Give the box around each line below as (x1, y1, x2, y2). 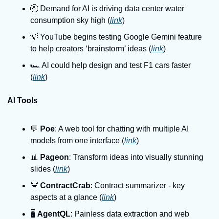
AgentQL (37, 210, 70, 218)
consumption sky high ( (30, 16, 110, 24)
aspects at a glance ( (30, 193, 102, 201)
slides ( (30, 165, 55, 173)
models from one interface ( (30, 136, 124, 145)
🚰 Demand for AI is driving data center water (30, 4, 184, 13)
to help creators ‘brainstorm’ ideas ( (30, 44, 151, 53)
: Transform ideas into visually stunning (69, 153, 203, 161)
